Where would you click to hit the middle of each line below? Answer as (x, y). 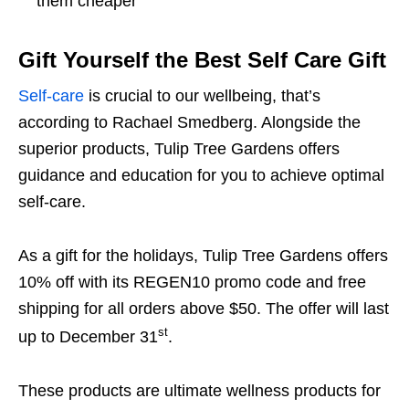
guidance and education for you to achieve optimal (201, 175)
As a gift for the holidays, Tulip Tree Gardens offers (203, 255)
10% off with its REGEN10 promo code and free (192, 282)
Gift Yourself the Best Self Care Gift (202, 59)
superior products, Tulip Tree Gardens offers (179, 148)
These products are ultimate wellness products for (199, 390)
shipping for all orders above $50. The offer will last (204, 308)
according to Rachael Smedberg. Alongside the (189, 122)
